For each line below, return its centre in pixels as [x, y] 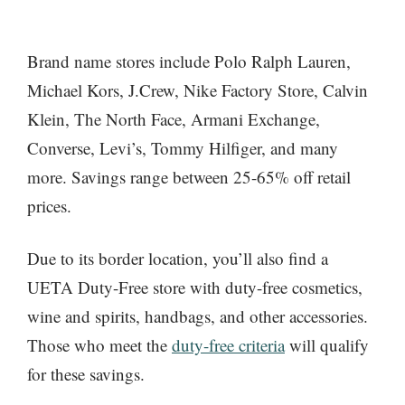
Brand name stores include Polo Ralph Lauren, [189, 61]
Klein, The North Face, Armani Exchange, [174, 118]
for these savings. [86, 374]
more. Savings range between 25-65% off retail [189, 176]
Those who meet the [99, 345]
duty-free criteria [228, 345]
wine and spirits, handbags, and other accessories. [198, 316]
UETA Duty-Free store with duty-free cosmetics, [195, 287]
